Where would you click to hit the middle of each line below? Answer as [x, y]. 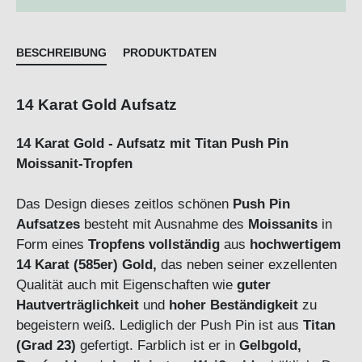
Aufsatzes [48, 224]
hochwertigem [295, 244]
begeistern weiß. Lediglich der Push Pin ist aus [160, 325]
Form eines [52, 244]
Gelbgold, [270, 345]
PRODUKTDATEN [170, 53]
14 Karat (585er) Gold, [86, 265]
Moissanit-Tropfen [74, 164]
